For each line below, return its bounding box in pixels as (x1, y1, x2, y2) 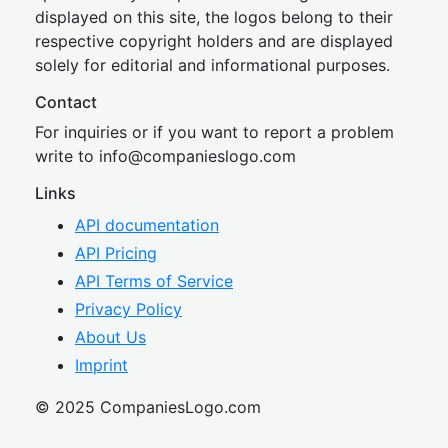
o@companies (118, 146, 225, 166)
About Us (75, 327, 146, 347)
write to (35, 146, 99, 166)
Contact (35, 92, 97, 112)
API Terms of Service (75, 271, 233, 291)
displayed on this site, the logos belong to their (35, 7, 393, 27)
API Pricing (75, 243, 157, 263)
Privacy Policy (75, 299, 182, 319)
